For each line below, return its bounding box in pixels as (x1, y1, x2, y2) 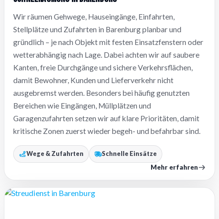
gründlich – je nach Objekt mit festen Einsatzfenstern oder (13, 38, 203, 47)
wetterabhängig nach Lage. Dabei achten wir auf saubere (13, 50, 199, 60)
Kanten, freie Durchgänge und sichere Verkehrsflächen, (13, 63, 193, 72)
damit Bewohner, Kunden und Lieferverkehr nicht (13, 76, 174, 85)
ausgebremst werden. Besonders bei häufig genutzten (13, 88, 190, 98)
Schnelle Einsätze (102, 150, 157, 158)
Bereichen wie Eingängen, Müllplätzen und (13, 101, 151, 110)
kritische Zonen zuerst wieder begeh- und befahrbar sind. (13, 127, 200, 136)
